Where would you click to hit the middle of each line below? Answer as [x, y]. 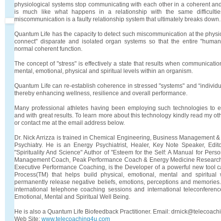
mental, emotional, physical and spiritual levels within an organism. [104, 71]
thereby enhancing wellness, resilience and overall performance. [101, 93]
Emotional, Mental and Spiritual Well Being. [72, 197]
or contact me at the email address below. [70, 123]
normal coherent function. [48, 49]
